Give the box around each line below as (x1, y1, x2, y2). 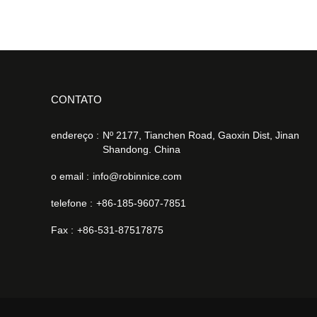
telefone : (51, 197, 93, 209)
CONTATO (51, 93, 102, 105)
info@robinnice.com (93, 170, 182, 182)
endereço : (51, 129, 99, 141)
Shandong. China (103, 143, 180, 155)
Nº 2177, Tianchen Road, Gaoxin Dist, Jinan (103, 129, 299, 141)
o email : (51, 170, 89, 182)
